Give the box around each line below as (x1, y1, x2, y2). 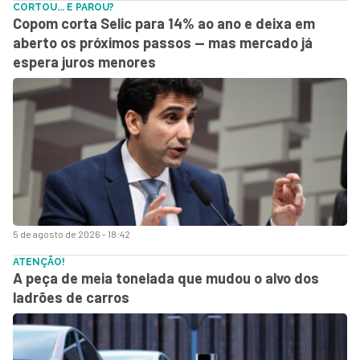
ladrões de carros (13, 288, 129, 306)
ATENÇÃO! (13, 256, 65, 268)
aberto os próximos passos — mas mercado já (13, 33, 313, 51)
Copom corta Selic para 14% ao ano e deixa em (13, 14, 315, 32)
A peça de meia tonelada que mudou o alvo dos (13, 268, 319, 287)
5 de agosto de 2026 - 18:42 (13, 227, 130, 239)
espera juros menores (13, 52, 156, 71)
